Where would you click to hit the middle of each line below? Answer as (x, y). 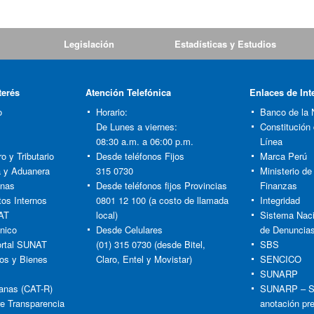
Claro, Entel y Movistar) (144, 259)
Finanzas (279, 185)
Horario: (112, 112)
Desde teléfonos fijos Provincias (162, 185)
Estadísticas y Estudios (225, 44)
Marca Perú (284, 156)
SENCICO (281, 259)
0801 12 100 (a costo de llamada (162, 200)
